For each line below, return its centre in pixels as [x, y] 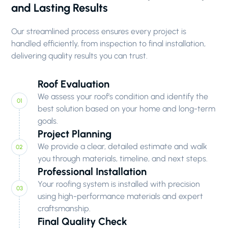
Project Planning [75, 134]
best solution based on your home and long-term [127, 109]
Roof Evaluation [74, 84]
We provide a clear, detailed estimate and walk [123, 146]
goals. [48, 121]
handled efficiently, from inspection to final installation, [109, 44]
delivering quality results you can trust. [80, 56]
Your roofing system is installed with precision [119, 184]
